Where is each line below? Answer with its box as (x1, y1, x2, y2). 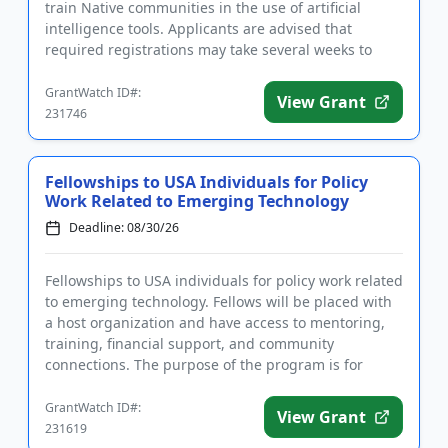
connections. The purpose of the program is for (45, 355, 363, 375)
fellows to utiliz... (45, 376, 158, 396)
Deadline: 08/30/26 (69, 219, 179, 237)
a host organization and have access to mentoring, (45, 313, 385, 333)
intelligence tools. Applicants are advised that (45, 19, 352, 39)
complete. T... (45, 61, 134, 81)
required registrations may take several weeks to (45, 40, 372, 60)
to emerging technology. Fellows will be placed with (45, 292, 392, 312)
